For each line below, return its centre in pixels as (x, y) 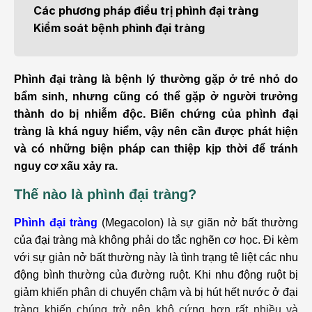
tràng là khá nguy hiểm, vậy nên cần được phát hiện (156, 131)
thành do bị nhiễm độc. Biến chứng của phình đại (156, 114)
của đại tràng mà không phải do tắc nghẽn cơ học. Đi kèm (156, 240)
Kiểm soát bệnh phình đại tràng (119, 28)
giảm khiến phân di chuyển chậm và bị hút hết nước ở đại (156, 292)
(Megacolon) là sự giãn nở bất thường (198, 223)
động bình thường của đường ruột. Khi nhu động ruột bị (156, 275)
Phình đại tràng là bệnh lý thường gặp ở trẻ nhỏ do (156, 79)
